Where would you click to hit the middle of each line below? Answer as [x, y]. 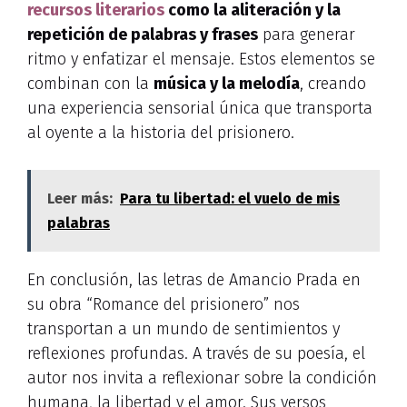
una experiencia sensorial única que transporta [200, 108]
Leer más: [80, 198]
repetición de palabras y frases [143, 34]
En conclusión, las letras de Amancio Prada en [194, 279]
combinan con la [90, 83]
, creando [333, 83]
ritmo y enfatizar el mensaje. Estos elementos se [201, 59]
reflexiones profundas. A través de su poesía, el [196, 353]
